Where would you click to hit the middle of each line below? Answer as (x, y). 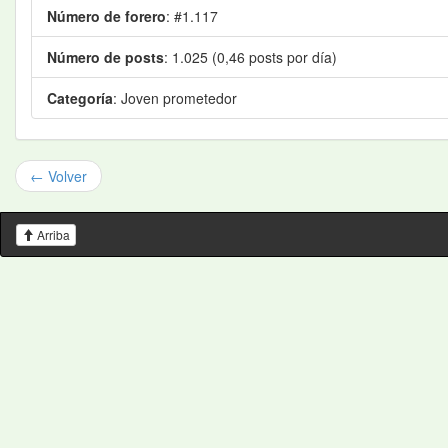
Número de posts (105, 57)
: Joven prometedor (175, 98)
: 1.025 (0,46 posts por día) (250, 57)
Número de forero (106, 16)
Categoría (80, 98)
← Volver (58, 176)
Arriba (53, 235)
